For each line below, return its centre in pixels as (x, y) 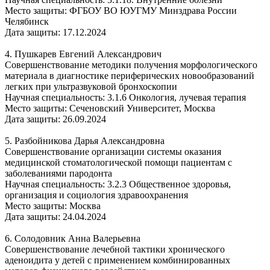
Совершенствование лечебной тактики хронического (115, 249)
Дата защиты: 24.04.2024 (55, 216)
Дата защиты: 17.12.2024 (55, 32)
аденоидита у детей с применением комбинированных (118, 260)
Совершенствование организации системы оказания (113, 151)
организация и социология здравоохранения (98, 195)
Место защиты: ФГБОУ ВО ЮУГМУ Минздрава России (121, 10)
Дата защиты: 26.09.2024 (55, 119)
